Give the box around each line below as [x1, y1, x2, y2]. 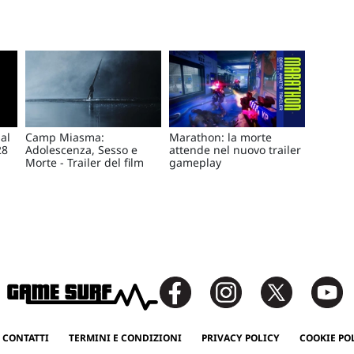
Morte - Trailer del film [25, 154, 144, 170]
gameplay [169, 154, 221, 170]
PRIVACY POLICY [201, 330, 280, 345]
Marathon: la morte [169, 129, 272, 145]
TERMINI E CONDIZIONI [68, 330, 182, 345]
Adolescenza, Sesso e [25, 141, 137, 157]
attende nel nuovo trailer [169, 141, 301, 157]
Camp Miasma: [25, 129, 104, 145]
